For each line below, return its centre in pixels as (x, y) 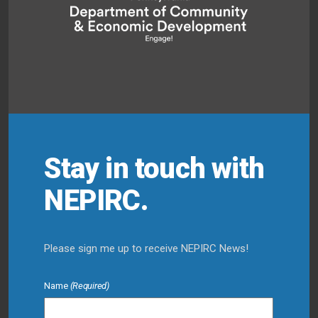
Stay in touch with (154, 168)
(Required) (89, 285)
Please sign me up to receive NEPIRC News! (147, 248)
